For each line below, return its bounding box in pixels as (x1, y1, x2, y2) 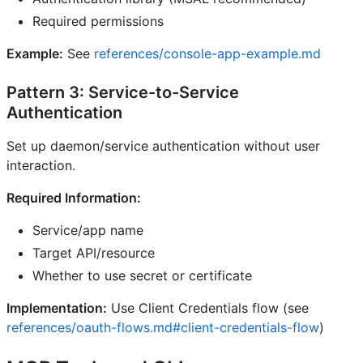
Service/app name (32, 222, 143, 239)
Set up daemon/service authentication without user (6, 138, 320, 155)
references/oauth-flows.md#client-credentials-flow (6, 319, 319, 336)
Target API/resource (32, 245, 155, 262)
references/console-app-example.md (94, 45, 321, 62)
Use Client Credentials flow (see (107, 300, 309, 317)
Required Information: (6, 190, 141, 207)
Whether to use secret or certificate (32, 267, 252, 284)
